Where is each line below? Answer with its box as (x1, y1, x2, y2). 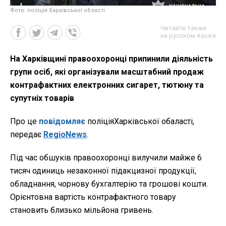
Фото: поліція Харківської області (10, 7, 105, 14)
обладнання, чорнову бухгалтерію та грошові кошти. (10, 179, 208, 189)
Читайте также (160, 24, 206, 32)
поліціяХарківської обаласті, (87, 116, 194, 126)
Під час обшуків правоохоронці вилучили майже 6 (10, 152, 202, 162)
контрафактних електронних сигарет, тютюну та (10, 80, 204, 90)
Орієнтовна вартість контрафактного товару (10, 192, 176, 202)
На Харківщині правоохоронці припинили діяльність (10, 53, 213, 64)
